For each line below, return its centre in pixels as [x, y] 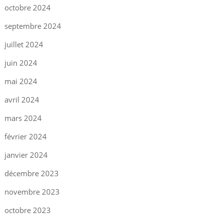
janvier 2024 [26, 155]
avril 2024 [22, 100]
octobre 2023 [27, 210]
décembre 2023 [31, 173]
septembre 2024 [33, 26]
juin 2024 [21, 63]
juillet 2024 [24, 44]
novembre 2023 [32, 192]
